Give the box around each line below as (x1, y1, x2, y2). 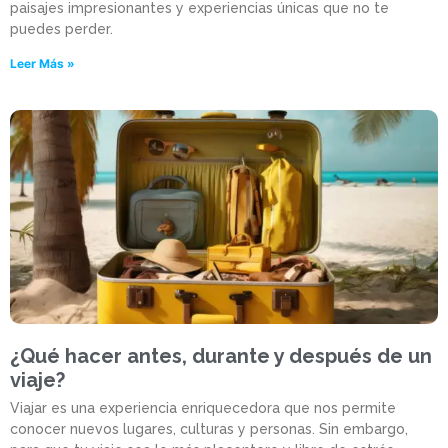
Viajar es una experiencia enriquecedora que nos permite (10, 400, 396, 417)
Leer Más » (10, 56, 75, 72)
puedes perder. (10, 21, 113, 38)
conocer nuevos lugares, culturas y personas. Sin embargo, (10, 421, 408, 438)
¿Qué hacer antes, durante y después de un (10, 344, 432, 369)
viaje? (10, 368, 65, 393)
